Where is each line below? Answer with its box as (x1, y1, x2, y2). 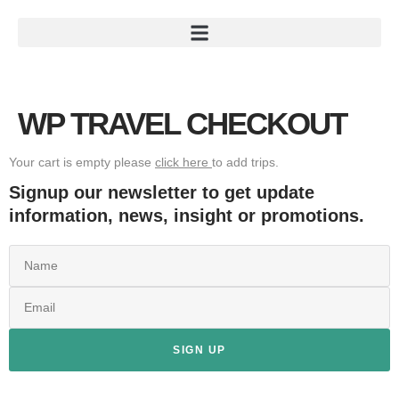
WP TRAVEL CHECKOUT (18, 106, 346, 141)
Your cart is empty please (9, 155, 155, 169)
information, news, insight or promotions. (9, 206, 364, 225)
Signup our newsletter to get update (9, 183, 314, 202)
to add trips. (212, 155, 279, 169)
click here (155, 155, 212, 169)
